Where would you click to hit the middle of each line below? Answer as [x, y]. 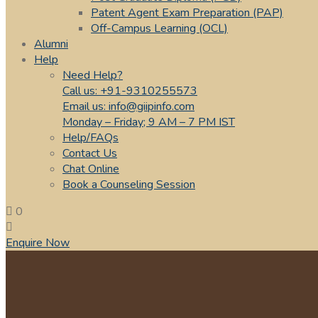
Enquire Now [38, 243]
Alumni [51, 44]
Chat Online [91, 169]
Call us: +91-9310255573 [130, 91]
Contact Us [90, 153]
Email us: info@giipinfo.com [128, 106]
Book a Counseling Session [129, 185]
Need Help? [93, 75]
